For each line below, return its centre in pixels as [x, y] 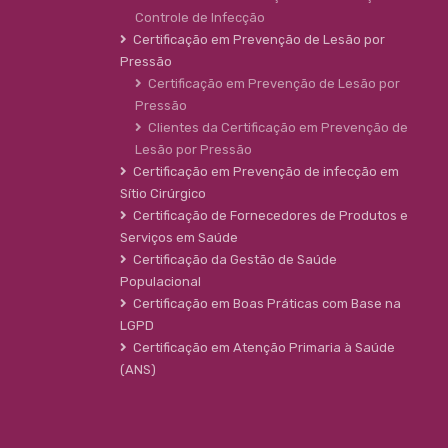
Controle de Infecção [200, 18]
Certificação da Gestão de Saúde [232, 260]
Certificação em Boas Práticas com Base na [264, 304]
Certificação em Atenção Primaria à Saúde [261, 348]
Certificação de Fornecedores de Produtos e [267, 216]
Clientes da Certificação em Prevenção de [275, 128]
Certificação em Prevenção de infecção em [263, 172]
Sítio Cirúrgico [163, 194]
